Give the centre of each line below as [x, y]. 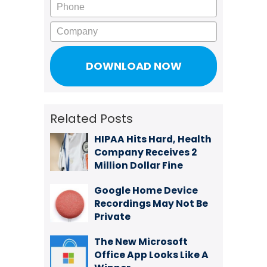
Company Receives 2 [145, 152]
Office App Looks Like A [151, 255]
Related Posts [91, 119]
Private [112, 217]
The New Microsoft [141, 242]
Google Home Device [146, 190]
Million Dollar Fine [139, 165]
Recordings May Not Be [151, 204]
